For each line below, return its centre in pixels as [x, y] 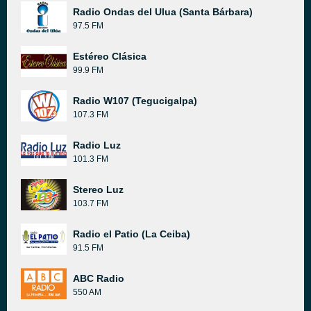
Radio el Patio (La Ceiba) [132, 234]
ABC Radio [99, 278]
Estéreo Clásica [110, 56]
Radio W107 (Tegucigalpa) [135, 101]
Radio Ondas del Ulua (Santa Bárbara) [163, 12]
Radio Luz [97, 145]
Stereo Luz [98, 190]
